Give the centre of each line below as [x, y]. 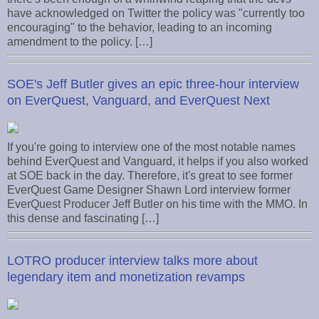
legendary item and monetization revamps [126, 277]
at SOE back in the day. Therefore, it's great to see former [150, 175]
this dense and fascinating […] [83, 218]
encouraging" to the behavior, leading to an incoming [140, 27]
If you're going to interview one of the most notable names [151, 147]
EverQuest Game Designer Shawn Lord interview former [149, 189]
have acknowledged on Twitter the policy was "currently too [156, 13]
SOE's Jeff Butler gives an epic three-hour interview [153, 84]
